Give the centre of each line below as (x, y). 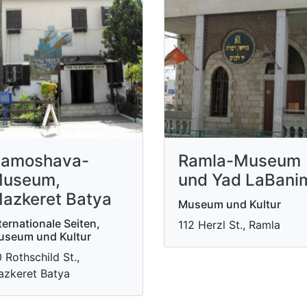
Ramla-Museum (240, 160)
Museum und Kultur (230, 204)
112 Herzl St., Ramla (229, 224)
